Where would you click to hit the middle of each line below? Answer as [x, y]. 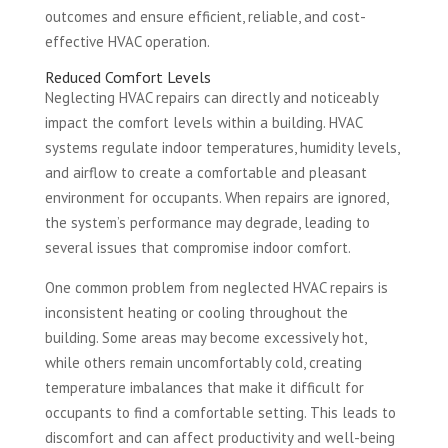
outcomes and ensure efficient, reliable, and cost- [205, 17]
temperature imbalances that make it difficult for [204, 388]
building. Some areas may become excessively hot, [205, 338]
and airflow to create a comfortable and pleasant [205, 173]
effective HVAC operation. [127, 42]
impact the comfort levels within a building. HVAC [203, 123]
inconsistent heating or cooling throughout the [196, 313]
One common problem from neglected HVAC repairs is [216, 288]
